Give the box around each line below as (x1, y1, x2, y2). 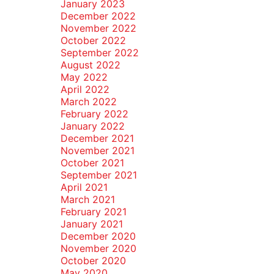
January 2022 (60, 120, 125, 132)
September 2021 (60, 169, 137, 181)
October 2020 (60, 254, 126, 267)
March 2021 (60, 193, 115, 206)
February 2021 (60, 206, 127, 218)
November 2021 (60, 144, 135, 157)
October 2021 (60, 157, 124, 169)
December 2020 (60, 230, 136, 242)
